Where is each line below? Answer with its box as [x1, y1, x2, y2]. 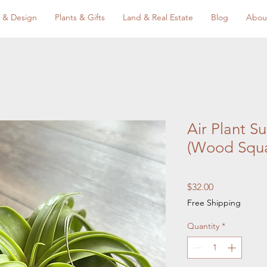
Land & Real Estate [123, 12, 193, 23]
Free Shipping [187, 197, 241, 208]
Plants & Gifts [55, 12, 105, 23]
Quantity [187, 220, 219, 231]
